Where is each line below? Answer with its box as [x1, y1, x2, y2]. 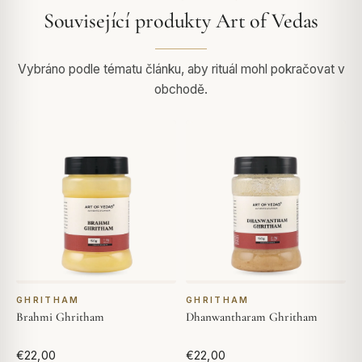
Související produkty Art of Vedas [43, 7, 319, 33]
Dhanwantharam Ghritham [186, 309, 318, 324]
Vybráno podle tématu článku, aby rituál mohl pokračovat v [17, 61, 345, 77]
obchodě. [154, 81, 208, 97]
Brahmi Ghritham [16, 309, 104, 324]
